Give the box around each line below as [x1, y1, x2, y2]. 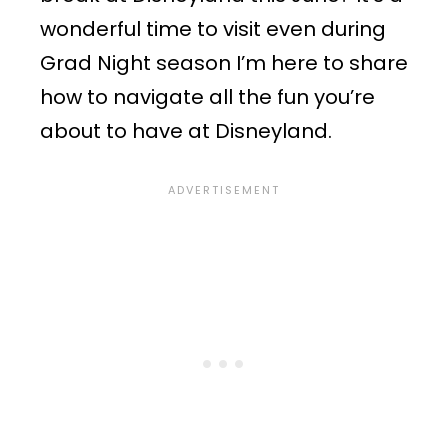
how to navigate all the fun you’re [40, 82, 375, 111]
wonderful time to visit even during [40, 14, 386, 43]
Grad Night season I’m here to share [40, 48, 408, 77]
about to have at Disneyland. [40, 116, 337, 145]
